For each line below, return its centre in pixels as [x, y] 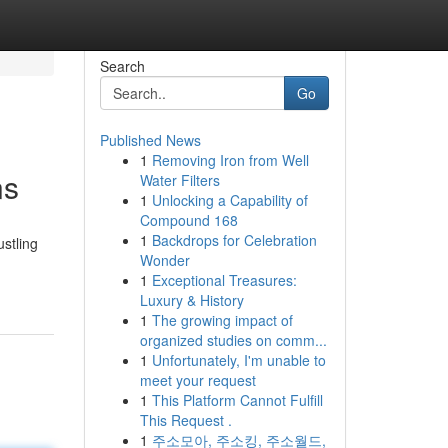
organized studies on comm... [233, 340]
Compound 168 [188, 220]
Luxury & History [191, 300]
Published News [150, 140]
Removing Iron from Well [230, 160]
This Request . [185, 420]
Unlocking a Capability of [229, 200]
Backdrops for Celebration [234, 240]
